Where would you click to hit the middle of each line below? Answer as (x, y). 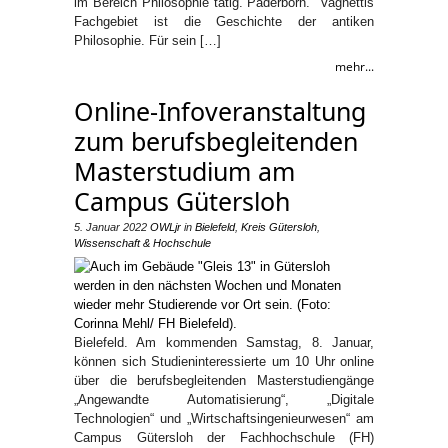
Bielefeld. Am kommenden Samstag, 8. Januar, (224, 342)
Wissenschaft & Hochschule (142, 243)
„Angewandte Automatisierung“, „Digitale (224, 399)
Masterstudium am (184, 171)
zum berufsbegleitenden (216, 141)
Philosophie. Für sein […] (147, 40)
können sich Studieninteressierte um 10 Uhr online (224, 361)
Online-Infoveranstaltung (220, 111)
